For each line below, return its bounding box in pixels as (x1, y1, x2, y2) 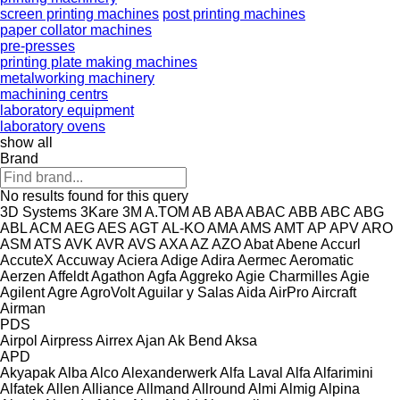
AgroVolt (80, 284, 135, 300)
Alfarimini (313, 364, 373, 380)
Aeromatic (289, 252, 354, 268)
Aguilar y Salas (137, 284, 234, 300)
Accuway (56, 252, 114, 268)
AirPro (269, 284, 309, 300)
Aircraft (312, 284, 356, 300)
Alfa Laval (220, 364, 283, 380)
